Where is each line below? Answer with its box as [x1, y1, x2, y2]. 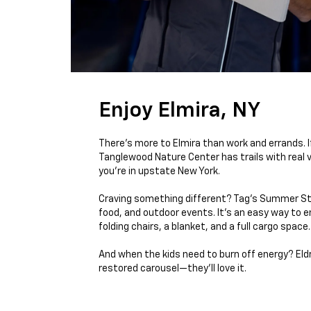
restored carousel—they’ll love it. [99, 264, 246, 274]
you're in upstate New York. [99, 167, 220, 176]
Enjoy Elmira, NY [99, 101, 260, 121]
